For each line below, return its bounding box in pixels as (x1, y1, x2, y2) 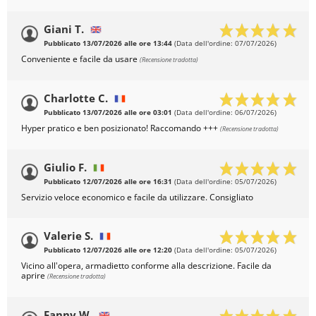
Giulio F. (44, 160, 87, 175)
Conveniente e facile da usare (21, 53, 140, 66)
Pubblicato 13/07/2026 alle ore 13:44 (44, 39, 172, 49)
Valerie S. (44, 229, 93, 243)
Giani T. (44, 22, 84, 37)
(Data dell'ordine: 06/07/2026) (172, 108, 276, 118)
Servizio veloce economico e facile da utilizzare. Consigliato (21, 191, 253, 204)
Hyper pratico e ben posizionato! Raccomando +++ (21, 122, 220, 135)
